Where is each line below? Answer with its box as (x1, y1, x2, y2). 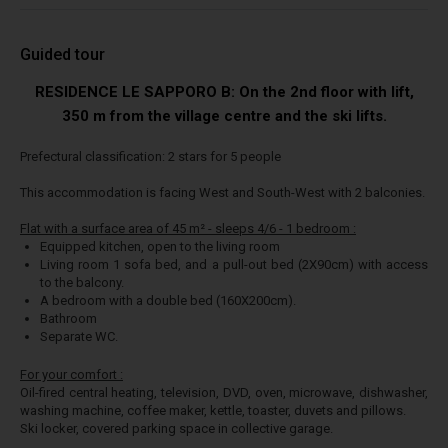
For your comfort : (20, 367, 123, 382)
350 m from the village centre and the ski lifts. (61, 107, 387, 125)
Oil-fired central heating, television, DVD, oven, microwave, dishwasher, (20, 385, 428, 400)
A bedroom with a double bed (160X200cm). (40, 293, 296, 308)
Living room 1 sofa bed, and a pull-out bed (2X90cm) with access (40, 257, 428, 272)
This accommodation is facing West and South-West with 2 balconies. (20, 185, 425, 200)
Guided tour (20, 45, 105, 64)
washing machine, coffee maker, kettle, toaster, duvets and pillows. (20, 403, 406, 418)
